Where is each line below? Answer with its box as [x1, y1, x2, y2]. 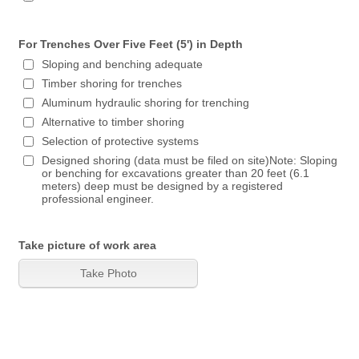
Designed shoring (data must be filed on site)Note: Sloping [42, 154, 338, 167]
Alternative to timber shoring [42, 115, 185, 128]
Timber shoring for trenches [42, 77, 183, 90]
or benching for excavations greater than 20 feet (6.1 [42, 167, 310, 179]
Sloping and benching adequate [42, 58, 204, 71]
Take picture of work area [18, 239, 157, 252]
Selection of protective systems [42, 135, 200, 147]
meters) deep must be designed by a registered [42, 179, 284, 192]
